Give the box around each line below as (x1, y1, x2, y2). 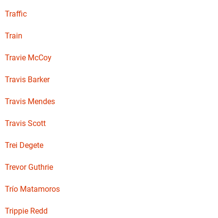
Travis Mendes (5, 97, 55, 106)
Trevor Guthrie (5, 163, 53, 172)
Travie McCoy (5, 53, 52, 62)
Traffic (5, 9, 27, 18)
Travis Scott (5, 119, 46, 128)
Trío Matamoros (5, 184, 60, 194)
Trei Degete (5, 141, 43, 150)
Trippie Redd (5, 206, 48, 216)
